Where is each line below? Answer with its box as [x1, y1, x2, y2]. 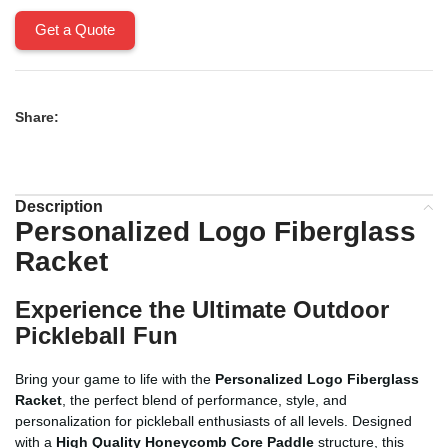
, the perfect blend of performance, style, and [62, 391, 347, 408]
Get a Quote [35, 20, 115, 38]
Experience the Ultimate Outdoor [15, 295, 389, 323]
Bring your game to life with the [15, 370, 215, 387]
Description [15, 197, 103, 215]
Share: [15, 108, 59, 125]
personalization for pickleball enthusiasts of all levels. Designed [15, 412, 412, 429]
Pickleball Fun [15, 321, 178, 349]
